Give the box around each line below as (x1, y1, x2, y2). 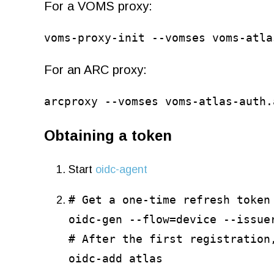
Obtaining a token (44, 127, 172, 144)
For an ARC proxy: (44, 62, 147, 76)
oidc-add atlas (68, 251, 163, 265)
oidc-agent (95, 163, 147, 176)
